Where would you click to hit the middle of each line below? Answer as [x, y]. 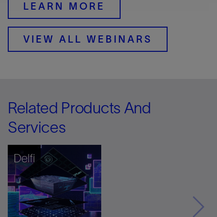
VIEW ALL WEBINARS [88, 39]
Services [37, 127]
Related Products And [79, 108]
